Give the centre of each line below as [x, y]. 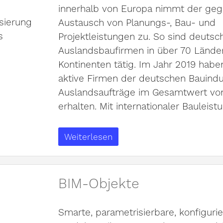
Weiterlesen [88, 136]
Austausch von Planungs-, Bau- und [137, 22]
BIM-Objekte [99, 183]
